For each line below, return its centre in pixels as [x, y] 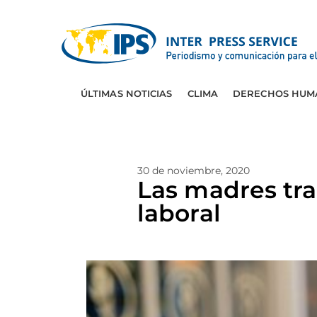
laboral [179, 213]
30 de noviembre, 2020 [194, 171]
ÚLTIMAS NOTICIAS [126, 93]
